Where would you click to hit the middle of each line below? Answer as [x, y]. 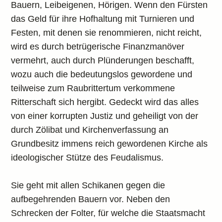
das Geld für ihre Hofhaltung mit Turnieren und [103, 19]
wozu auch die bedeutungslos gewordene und [102, 74]
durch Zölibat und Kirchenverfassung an [90, 130]
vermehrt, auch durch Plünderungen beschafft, [103, 60]
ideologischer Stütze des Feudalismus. [87, 158]
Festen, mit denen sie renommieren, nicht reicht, [107, 33]
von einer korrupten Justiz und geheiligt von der [105, 116]
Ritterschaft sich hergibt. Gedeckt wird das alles [105, 102]
